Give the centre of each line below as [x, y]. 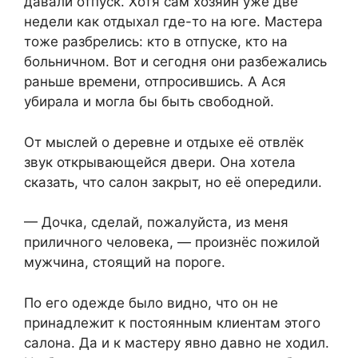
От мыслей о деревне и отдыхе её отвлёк [164, 142]
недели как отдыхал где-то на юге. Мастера [173, 22]
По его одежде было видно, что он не [151, 302]
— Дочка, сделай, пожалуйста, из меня [156, 223]
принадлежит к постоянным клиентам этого [172, 322]
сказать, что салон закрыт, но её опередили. [173, 182]
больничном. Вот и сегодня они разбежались [175, 62]
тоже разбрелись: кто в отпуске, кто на [156, 42]
